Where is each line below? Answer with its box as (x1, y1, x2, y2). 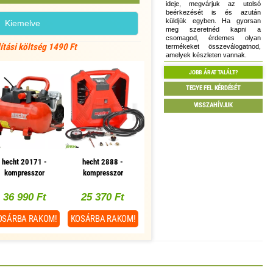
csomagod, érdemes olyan (166, 34, 261, 42)
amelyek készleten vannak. (166, 51, 247, 59)
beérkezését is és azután (166, 9, 261, 16)
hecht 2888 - (82, 157, 124, 166)
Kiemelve (5, 18, 41, 28)
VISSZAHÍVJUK (193, 101, 233, 110)
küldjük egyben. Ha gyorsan (166, 17, 261, 25)
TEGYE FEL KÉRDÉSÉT (185, 84, 241, 93)
